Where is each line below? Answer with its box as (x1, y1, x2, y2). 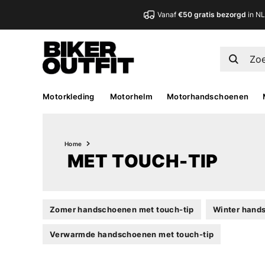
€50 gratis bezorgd (178, 10, 247, 19)
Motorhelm (109, 92, 153, 101)
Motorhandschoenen (166, 92, 249, 101)
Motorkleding (43, 92, 95, 101)
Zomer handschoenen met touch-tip (50, 204, 194, 214)
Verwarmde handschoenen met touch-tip (50, 229, 214, 239)
